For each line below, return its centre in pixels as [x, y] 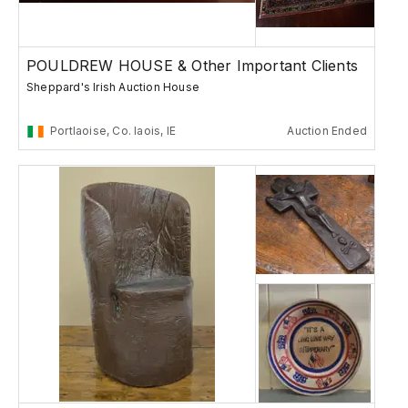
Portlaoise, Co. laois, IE [113, 131]
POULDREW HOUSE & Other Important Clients [192, 66]
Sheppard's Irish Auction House [113, 87]
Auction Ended [327, 131]
